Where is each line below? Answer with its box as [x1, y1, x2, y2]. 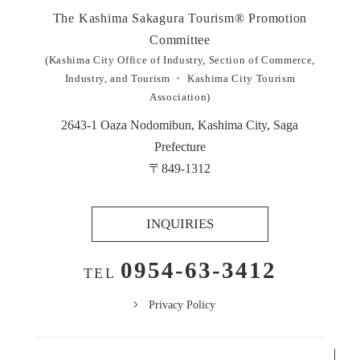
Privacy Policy [148, 298, 215, 311]
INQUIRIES [145, 216, 214, 232]
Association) [149, 90, 211, 103]
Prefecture [153, 139, 206, 153]
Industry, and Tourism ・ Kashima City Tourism [64, 72, 296, 84]
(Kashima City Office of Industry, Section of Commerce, [44, 53, 316, 66]
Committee [149, 32, 211, 47]
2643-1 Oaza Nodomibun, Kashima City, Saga [61, 117, 299, 132]
